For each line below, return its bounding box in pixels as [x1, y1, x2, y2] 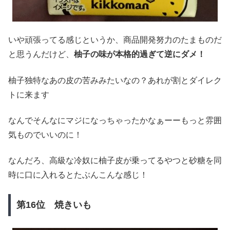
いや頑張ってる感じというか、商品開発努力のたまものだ [8, 35, 222, 45]
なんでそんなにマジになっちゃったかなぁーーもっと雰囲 [8, 116, 222, 125]
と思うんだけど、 [8, 50, 74, 59]
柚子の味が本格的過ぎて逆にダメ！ [74, 50, 205, 59]
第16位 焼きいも [16, 200, 91, 210]
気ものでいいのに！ [8, 130, 82, 139]
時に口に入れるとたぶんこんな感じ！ [8, 170, 148, 180]
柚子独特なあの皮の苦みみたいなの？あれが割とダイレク [8, 75, 222, 85]
